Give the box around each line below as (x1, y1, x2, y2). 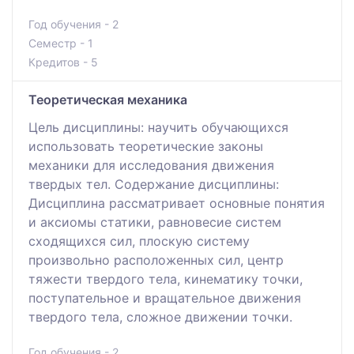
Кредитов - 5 (28, 55, 98, 69)
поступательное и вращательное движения (28, 289, 301, 306)
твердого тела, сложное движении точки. (28, 308, 292, 325)
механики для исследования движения (28, 156, 274, 173)
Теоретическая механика (28, 91, 187, 107)
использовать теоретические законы (28, 137, 263, 154)
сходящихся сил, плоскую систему (28, 232, 250, 249)
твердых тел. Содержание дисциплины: (28, 175, 279, 192)
